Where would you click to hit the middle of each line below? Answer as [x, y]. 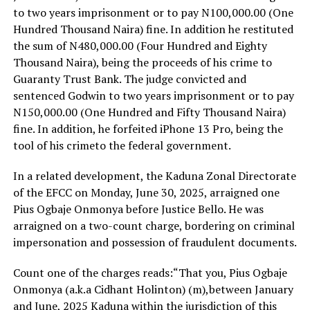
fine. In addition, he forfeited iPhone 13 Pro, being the [148, 128]
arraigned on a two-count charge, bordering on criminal [154, 225]
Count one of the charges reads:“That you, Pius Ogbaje [150, 272]
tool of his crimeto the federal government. [122, 145]
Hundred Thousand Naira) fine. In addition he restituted [153, 29]
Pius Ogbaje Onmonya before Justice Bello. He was [138, 209]
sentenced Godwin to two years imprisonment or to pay [153, 95]
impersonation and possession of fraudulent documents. [155, 242]
